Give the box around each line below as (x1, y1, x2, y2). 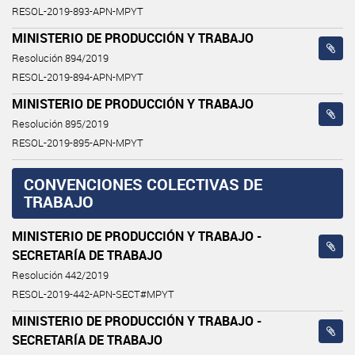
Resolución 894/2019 (12, 51, 109, 65)
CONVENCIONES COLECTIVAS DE (24, 173, 262, 195)
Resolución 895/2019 (12, 116, 109, 131)
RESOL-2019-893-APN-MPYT (12, 4, 143, 18)
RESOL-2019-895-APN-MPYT (12, 136, 143, 150)
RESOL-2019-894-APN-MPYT (12, 70, 143, 84)
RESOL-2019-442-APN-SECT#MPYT (12, 287, 174, 301)
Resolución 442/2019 (12, 268, 109, 282)
